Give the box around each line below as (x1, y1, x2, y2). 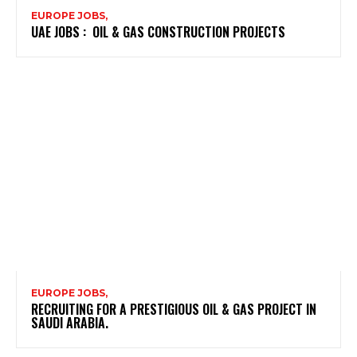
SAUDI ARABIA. (31, 313, 108, 333)
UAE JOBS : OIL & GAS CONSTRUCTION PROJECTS (31, 22, 285, 41)
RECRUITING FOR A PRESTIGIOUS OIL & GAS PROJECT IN (31, 300, 316, 320)
